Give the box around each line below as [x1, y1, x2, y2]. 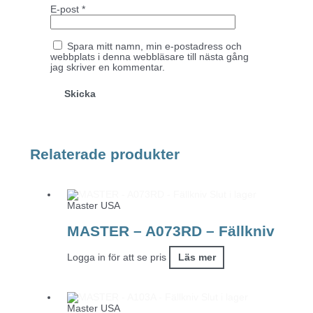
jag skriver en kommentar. [50, 62, 165, 73]
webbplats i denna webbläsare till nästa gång [50, 52, 249, 63]
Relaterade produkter [29, 146, 180, 163]
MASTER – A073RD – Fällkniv [67, 222, 275, 239]
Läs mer [177, 252, 216, 263]
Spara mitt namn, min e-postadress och [66, 41, 242, 52]
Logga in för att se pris [67, 252, 167, 263]
